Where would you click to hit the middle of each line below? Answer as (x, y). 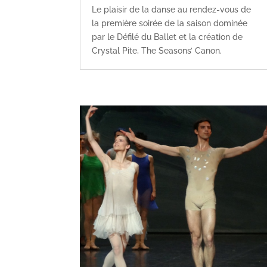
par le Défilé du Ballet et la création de (167, 37)
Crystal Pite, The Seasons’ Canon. (157, 51)
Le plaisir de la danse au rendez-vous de (172, 10)
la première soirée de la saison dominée (170, 24)
